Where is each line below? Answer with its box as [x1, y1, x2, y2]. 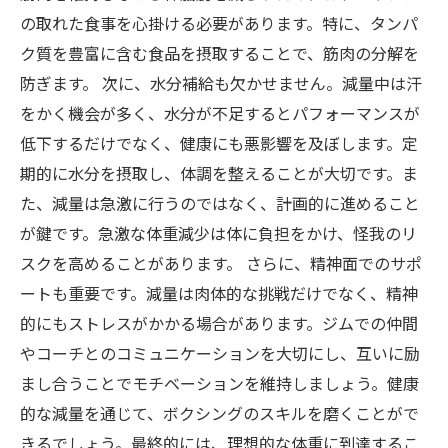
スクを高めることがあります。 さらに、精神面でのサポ [20, 251, 422, 275]
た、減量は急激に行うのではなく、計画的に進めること [20, 191, 420, 215]
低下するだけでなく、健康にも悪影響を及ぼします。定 [20, 131, 418, 155]
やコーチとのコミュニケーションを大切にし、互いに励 [20, 341, 420, 365]
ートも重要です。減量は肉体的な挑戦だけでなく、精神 [20, 281, 418, 305]
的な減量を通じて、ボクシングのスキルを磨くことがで [20, 401, 419, 425]
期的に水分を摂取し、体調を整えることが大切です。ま [20, 161, 418, 185]
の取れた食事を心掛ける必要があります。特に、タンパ [20, 11, 418, 35]
